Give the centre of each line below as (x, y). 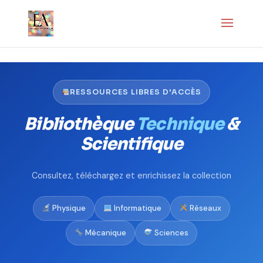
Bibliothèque (80, 124)
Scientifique (131, 144)
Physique (68, 208)
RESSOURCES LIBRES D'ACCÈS (136, 92)
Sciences (170, 233)
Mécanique (105, 233)
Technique (180, 124)
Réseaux (204, 208)
